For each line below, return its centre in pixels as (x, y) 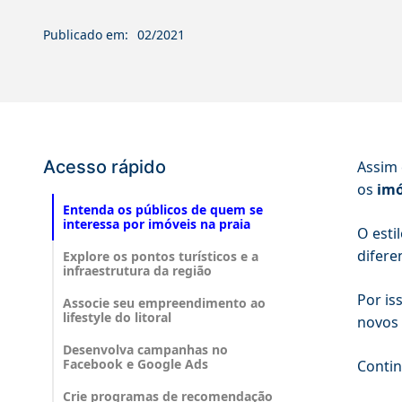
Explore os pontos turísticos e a (161, 257)
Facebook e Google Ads (135, 364)
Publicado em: (86, 35)
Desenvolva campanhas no (145, 350)
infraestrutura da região (137, 271)
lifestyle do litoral (117, 318)
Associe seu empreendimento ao (164, 303)
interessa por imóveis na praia (157, 224)
